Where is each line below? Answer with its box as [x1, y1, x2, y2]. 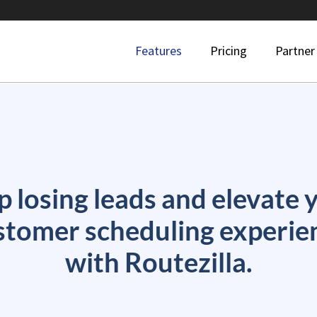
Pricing [209, 42, 247, 59]
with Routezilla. [64, 246, 253, 278]
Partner [275, 42, 315, 59]
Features [134, 42, 182, 59]
